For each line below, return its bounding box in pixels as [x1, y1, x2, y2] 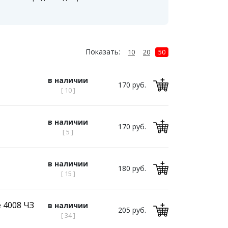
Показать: [85, 47, 120, 56]
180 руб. [118, 163, 146, 173]
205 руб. [118, 205, 146, 215]
